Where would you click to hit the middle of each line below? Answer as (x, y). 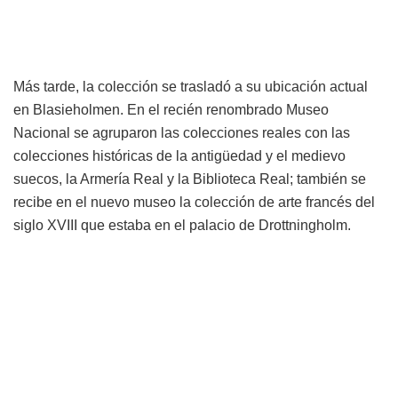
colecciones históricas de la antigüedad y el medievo (179, 156)
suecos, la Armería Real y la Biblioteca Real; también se (190, 179)
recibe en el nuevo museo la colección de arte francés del (194, 203)
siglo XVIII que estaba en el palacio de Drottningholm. (182, 226)
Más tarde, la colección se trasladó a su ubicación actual (191, 87)
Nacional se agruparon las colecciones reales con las (182, 133)
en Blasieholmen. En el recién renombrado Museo (171, 110)
